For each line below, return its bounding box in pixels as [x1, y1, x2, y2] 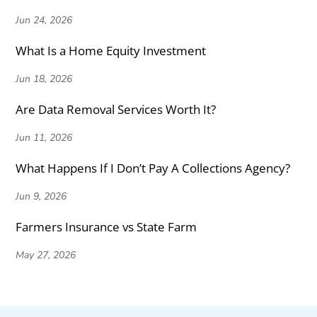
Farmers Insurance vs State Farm [16, 219, 197, 236]
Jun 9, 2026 [16, 190, 67, 204]
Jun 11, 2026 [16, 131, 73, 145]
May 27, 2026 [16, 248, 76, 263]
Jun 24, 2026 [16, 13, 73, 28]
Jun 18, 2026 [16, 72, 73, 86]
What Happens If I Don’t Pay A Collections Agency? [16, 160, 291, 177]
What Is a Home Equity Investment [16, 42, 207, 59]
